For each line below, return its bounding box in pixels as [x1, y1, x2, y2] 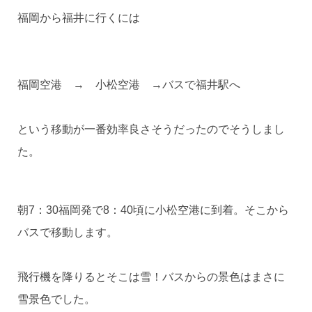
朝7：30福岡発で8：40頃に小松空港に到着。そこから [17, 204, 289, 217]
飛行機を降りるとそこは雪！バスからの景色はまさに [17, 271, 285, 283]
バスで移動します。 [17, 226, 118, 239]
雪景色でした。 [17, 293, 95, 306]
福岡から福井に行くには [17, 12, 140, 24]
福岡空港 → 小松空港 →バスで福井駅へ [17, 79, 240, 91]
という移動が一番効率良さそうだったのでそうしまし [17, 123, 285, 136]
